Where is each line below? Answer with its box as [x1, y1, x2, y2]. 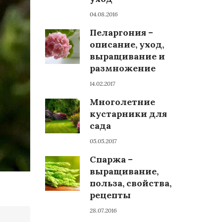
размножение [90, 62, 156, 74]
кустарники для [90, 108, 167, 119]
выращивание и [90, 51, 165, 62]
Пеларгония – [90, 27, 153, 38]
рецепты [90, 189, 131, 201]
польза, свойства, [90, 177, 171, 189]
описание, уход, [90, 39, 164, 50]
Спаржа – [90, 154, 133, 165]
